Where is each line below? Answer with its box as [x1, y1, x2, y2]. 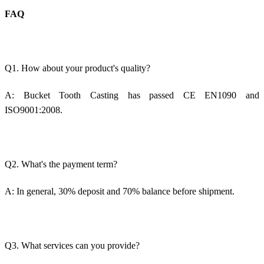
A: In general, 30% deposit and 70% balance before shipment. [5, 186, 235, 196]
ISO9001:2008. [5, 104, 62, 115]
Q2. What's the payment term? [5, 159, 117, 169]
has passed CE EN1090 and [118, 90, 259, 100]
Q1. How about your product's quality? [5, 62, 150, 73]
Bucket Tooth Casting [23, 90, 118, 100]
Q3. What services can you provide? [5, 240, 140, 250]
